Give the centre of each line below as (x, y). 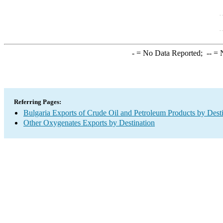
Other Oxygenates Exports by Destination (89, 123)
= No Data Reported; (170, 53)
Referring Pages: (38, 102)
